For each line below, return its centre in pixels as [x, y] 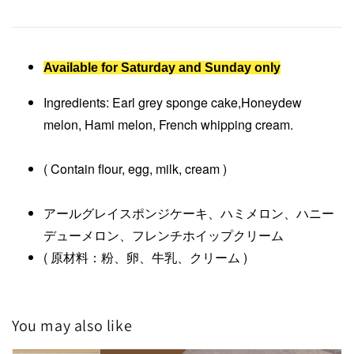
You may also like [72, 325]
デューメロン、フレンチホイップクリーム [164, 235]
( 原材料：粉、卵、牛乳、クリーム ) [145, 257]
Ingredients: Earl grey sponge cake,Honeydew [173, 102]
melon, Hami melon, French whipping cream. [190, 124]
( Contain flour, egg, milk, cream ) [190, 168]
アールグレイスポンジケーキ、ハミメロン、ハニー [189, 213]
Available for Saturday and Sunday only [162, 67]
